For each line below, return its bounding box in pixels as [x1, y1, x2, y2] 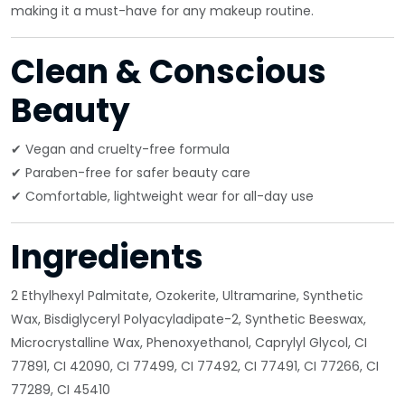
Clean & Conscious [11, 49, 326, 95]
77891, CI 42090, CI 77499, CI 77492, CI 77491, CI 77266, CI [11, 357, 379, 375]
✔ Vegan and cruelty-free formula [11, 140, 230, 158]
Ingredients [11, 234, 203, 280]
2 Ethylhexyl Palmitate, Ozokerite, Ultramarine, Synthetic [11, 287, 363, 305]
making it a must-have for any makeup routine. [11, 2, 314, 20]
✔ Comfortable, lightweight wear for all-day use [11, 187, 314, 205]
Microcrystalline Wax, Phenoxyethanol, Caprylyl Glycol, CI [11, 334, 367, 352]
